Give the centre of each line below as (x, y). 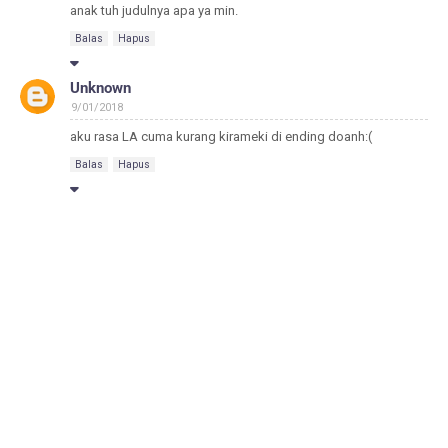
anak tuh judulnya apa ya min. (154, 11)
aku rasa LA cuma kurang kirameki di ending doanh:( (221, 137)
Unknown (100, 88)
